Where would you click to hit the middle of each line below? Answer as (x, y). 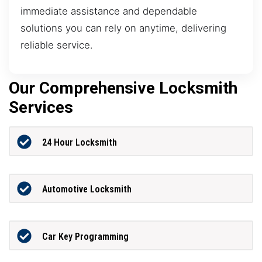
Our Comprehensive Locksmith (123, 88)
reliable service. (57, 45)
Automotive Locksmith (87, 189)
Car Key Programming (85, 236)
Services (41, 108)
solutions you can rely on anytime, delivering (123, 28)
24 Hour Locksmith (79, 142)
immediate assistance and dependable (109, 11)
